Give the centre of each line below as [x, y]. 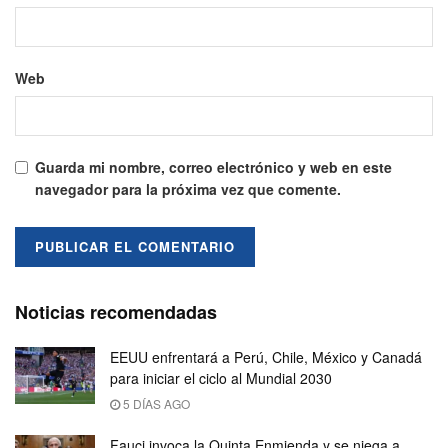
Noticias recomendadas [116, 311]
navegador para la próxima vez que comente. [188, 188]
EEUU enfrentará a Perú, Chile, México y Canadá [266, 356]
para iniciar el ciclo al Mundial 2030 [221, 377]
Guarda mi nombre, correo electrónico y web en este [213, 166]
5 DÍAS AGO [155, 403]
